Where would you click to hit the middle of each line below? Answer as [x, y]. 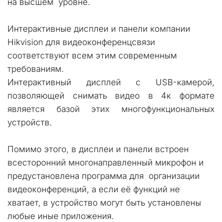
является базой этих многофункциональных [111, 109]
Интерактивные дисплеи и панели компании [99, 29]
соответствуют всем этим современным [92, 55]
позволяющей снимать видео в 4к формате [111, 96]
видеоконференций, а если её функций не [94, 189]
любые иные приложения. [62, 216]
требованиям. [36, 69]
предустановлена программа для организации [104, 176]
